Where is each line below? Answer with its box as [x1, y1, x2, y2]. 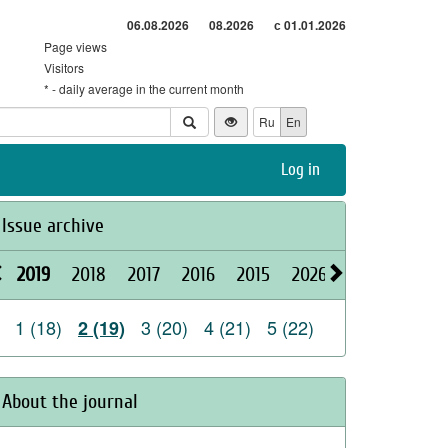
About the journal [2, 390, 138, 413]
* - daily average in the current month [44, 80, 244, 97]
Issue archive [2, 214, 104, 237]
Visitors [44, 59, 84, 76]
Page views [44, 38, 107, 55]
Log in [281, 160, 320, 179]
